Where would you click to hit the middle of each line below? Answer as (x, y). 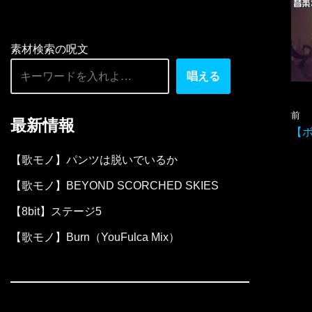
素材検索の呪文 (49, 49)
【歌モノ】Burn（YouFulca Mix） (95, 237)
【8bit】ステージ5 (56, 211)
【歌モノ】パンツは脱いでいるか (94, 160)
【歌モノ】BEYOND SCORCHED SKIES (115, 186)
